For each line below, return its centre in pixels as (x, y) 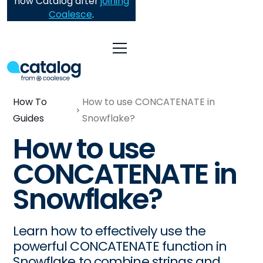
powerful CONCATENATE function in (120, 246)
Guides (29, 118)
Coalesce (70, 15)
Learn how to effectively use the (109, 231)
